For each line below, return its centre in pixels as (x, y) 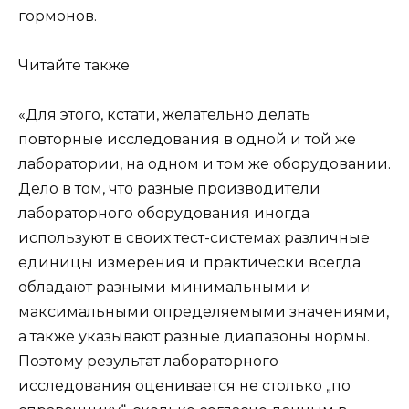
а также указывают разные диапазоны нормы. (194, 337)
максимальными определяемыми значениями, (204, 312)
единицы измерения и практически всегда (189, 263)
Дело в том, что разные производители (169, 189)
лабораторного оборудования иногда (164, 214)
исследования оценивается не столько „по (184, 386)
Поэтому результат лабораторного (148, 362)
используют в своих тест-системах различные (194, 238)
